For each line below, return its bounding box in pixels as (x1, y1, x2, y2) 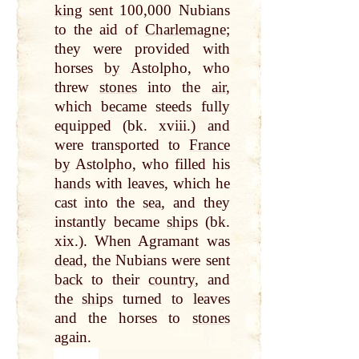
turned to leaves (113, 290, 230, 308)
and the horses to (54, 309, 192, 327)
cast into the (54, 194, 143, 212)
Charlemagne (144, 21, 226, 38)
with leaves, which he (90, 175, 230, 192)
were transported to (54, 136, 189, 154)
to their (83, 271, 148, 288)
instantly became (54, 213, 167, 231)
